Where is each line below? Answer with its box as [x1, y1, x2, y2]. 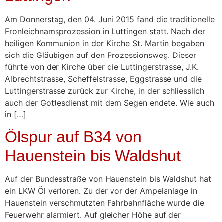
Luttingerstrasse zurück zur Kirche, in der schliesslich [5, 85, 204, 96]
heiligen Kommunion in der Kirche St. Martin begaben [5, 38, 204, 48]
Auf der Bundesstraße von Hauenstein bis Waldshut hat [5, 173, 211, 184]
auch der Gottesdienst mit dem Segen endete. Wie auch [5, 97, 214, 108]
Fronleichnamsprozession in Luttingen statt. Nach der [5, 26, 205, 36]
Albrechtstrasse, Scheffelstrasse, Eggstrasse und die [5, 73, 202, 84]
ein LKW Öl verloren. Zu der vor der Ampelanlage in [5, 185, 197, 196]
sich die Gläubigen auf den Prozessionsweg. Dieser [5, 50, 196, 60]
